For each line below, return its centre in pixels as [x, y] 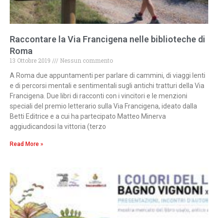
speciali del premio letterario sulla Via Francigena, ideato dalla [103, 106]
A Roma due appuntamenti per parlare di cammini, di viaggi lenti [108, 76]
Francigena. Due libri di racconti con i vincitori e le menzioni [99, 96]
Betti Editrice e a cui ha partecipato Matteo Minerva [88, 117]
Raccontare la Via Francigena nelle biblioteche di [108, 39]
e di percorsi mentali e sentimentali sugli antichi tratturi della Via [107, 86]
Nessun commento [86, 61]
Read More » [27, 144]
